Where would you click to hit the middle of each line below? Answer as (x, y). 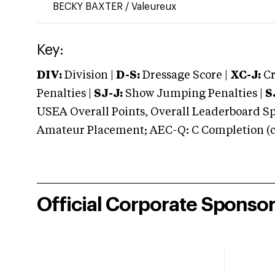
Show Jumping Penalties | (194, 94)
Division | (89, 76)
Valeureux (154, 7)
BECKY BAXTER (89, 7)
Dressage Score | (184, 76)
